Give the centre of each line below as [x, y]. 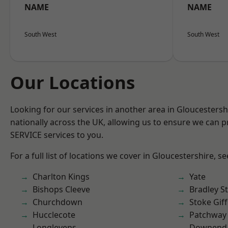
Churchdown [58, 202]
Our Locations [73, 82]
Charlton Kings [61, 177]
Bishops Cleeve [61, 189]
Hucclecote [54, 215]
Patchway [208, 215]
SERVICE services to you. [57, 135]
